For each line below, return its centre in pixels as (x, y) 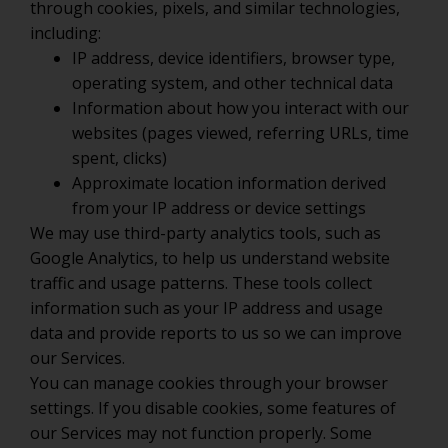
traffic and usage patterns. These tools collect (201, 283)
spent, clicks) (119, 158)
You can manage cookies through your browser (209, 383)
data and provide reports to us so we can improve (216, 333)
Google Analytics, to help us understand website (210, 258)
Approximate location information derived (229, 183)
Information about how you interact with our (240, 108)
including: (65, 33)
